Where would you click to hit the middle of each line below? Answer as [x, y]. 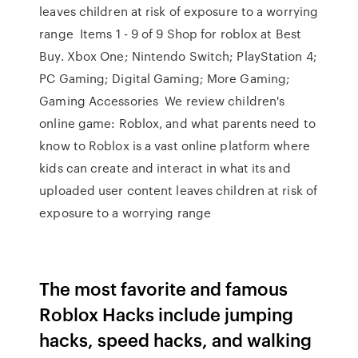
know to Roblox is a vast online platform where [175, 145]
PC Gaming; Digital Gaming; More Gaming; [165, 78]
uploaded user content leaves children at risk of [179, 190]
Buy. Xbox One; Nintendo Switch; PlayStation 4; [178, 56]
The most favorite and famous [164, 288]
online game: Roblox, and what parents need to [177, 123]
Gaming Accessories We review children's [162, 101]
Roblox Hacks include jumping [167, 314]
